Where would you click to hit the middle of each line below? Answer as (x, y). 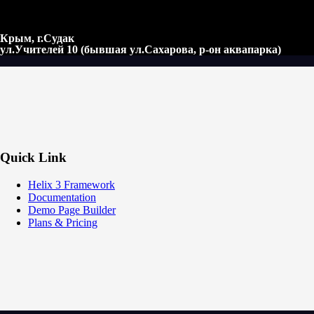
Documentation (62, 197)
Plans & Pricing (63, 222)
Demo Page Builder (72, 210)
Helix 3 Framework (71, 184)
